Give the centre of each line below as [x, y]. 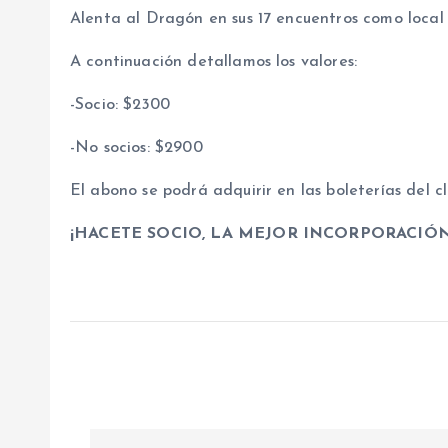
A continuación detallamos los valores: [214, 62]
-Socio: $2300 [120, 105]
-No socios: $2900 [136, 148]
